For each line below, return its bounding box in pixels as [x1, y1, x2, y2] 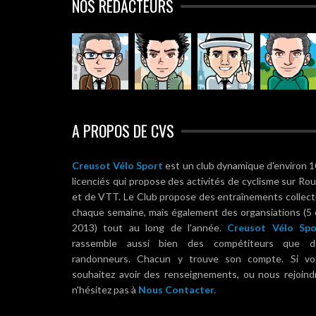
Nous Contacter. [138, 284, 216, 296]
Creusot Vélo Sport [72, 159, 164, 171]
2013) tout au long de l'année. [72, 221, 228, 233]
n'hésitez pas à [72, 284, 138, 296]
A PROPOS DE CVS [72, 119, 174, 142]
